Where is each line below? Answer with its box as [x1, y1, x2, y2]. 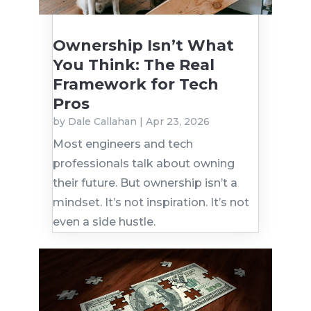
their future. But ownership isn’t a [52, 176, 237, 190]
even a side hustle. [52, 215, 155, 229]
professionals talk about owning [52, 157, 235, 171]
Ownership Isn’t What [52, 36, 234, 56]
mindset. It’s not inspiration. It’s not [52, 196, 249, 210]
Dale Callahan [67, 115, 137, 128]
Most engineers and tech [52, 137, 193, 151]
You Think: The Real [52, 56, 215, 75]
